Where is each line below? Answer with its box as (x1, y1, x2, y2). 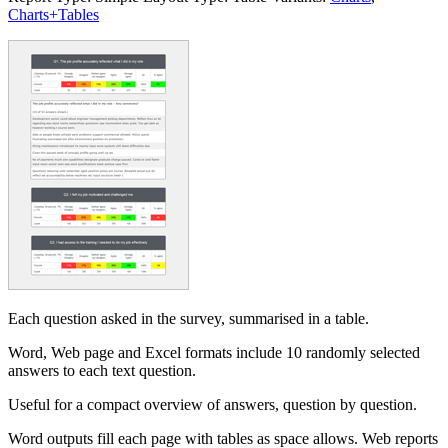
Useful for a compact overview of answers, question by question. (8, 395, 417, 413)
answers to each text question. (8, 361, 196, 379)
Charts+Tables (8, 5, 99, 23)
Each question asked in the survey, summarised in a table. (8, 309, 369, 327)
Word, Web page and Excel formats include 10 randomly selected (8, 343, 420, 361)
